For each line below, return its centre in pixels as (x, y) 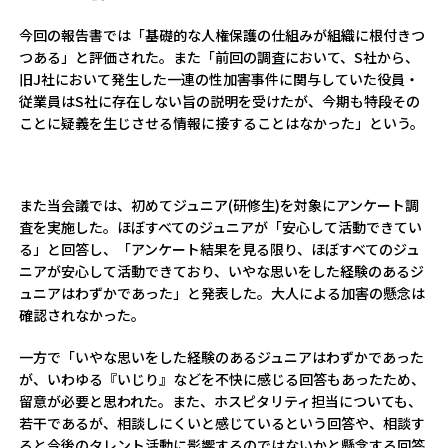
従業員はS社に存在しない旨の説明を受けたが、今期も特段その (220, 101)
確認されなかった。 (82, 315)
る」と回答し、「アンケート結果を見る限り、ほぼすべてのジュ (220, 249)
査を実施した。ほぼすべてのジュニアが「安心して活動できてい (221, 227)
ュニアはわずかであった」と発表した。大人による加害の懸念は (222, 293)
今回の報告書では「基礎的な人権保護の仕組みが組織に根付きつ (222, 35)
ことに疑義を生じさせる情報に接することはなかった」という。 (222, 123)
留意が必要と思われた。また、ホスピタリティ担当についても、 (221, 401)
